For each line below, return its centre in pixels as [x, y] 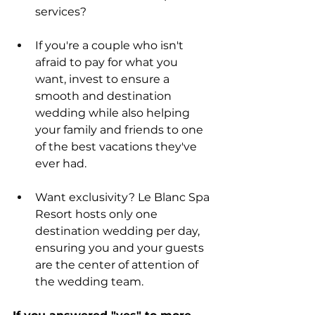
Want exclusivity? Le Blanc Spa [124, 197]
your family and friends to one [121, 129]
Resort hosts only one [98, 214]
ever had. [65, 163]
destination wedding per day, [119, 231]
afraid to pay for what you [108, 62]
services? [61, 11]
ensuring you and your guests [121, 247]
